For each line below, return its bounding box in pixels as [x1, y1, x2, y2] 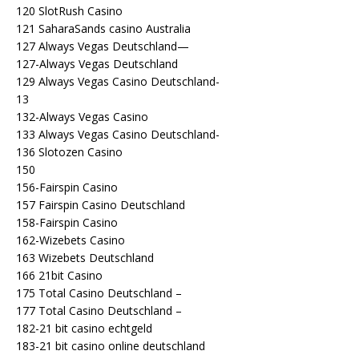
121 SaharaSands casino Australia [16, 20, 191, 36]
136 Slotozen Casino [16, 143, 123, 159]
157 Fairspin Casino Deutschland [16, 196, 185, 212]
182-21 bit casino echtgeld [16, 320, 152, 336]
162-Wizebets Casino [16, 232, 125, 248]
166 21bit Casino [16, 267, 103, 283]
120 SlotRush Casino [16, 2, 123, 18]
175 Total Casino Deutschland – [16, 284, 182, 301]
